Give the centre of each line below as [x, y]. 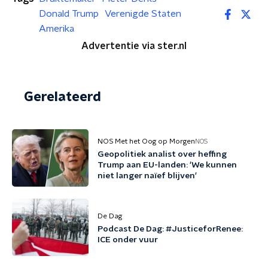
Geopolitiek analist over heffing [162, 154]
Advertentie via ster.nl [134, 46]
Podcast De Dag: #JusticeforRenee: [170, 229]
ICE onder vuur [128, 240]
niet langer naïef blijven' [147, 176]
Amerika [57, 29]
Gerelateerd [63, 97]
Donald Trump [69, 14]
